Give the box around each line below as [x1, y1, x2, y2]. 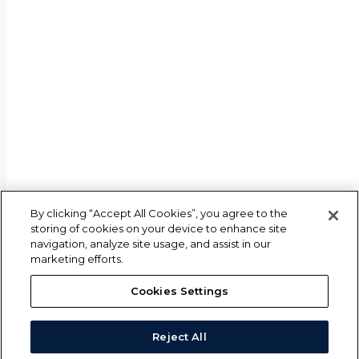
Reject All [152, 330, 207, 343]
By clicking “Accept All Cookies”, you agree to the [30, 207, 288, 220]
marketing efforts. [30, 252, 124, 265]
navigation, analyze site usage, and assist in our [30, 237, 272, 250]
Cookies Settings [130, 284, 229, 297]
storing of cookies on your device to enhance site [30, 222, 288, 235]
